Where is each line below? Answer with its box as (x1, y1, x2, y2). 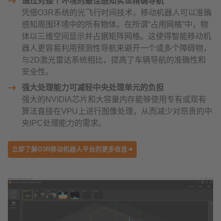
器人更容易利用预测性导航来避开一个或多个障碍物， (22, 44, 211, 53)
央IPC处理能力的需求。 (22, 119, 106, 128)
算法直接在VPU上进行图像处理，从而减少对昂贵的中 (22, 107, 212, 116)
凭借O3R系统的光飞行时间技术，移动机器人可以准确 (22, 8, 212, 17)
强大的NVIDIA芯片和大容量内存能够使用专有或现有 (22, 95, 206, 104)
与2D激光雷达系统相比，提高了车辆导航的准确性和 (22, 56, 206, 65)
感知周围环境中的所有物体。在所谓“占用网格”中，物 (22, 20, 208, 29)
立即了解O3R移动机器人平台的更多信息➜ (12, 146, 133, 153)
